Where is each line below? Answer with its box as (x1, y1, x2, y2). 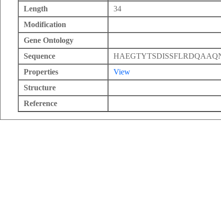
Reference (24, 99, 57, 108)
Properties (24, 68, 58, 76)
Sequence (24, 52, 55, 60)
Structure (24, 83, 56, 92)
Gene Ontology (24, 36, 74, 44)
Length (24, 4, 48, 13)
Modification (24, 20, 66, 29)
